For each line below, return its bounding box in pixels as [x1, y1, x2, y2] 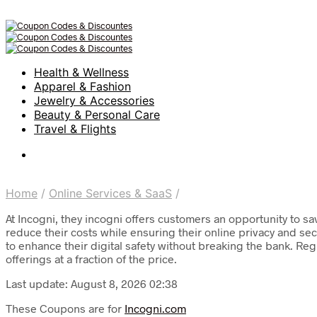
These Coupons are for [6, 301, 125, 315]
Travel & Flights [34, 122, 116, 136]
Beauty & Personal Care [34, 108, 160, 122]
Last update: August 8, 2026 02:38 [6, 277, 178, 290]
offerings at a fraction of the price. [6, 252, 177, 265]
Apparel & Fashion [34, 79, 131, 93]
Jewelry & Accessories [34, 93, 154, 108]
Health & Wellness [34, 65, 129, 79]
